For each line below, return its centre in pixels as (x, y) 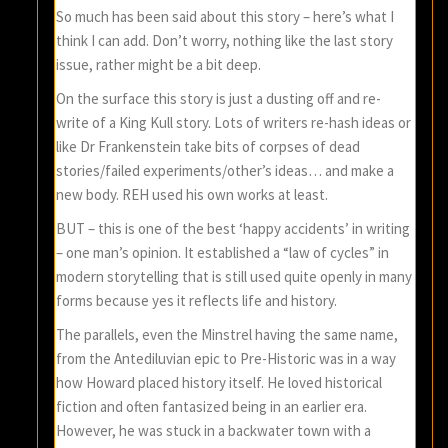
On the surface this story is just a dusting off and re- (219, 99)
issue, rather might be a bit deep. (159, 65)
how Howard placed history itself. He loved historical (219, 383)
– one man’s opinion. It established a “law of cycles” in (223, 253)
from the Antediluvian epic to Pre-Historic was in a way (226, 359)
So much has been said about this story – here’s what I (225, 17)
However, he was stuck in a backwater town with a (214, 431)
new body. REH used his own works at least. (192, 195)
